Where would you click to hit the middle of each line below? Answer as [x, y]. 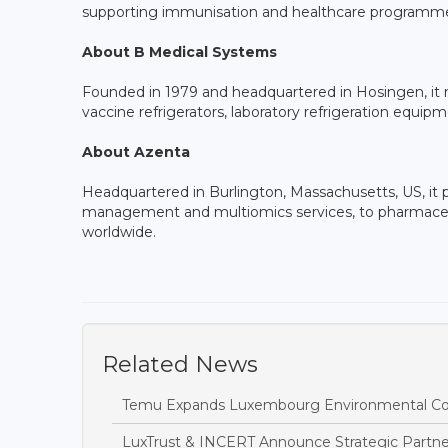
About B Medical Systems [179, 51]
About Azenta [136, 151]
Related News [180, 364]
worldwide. [119, 231]
